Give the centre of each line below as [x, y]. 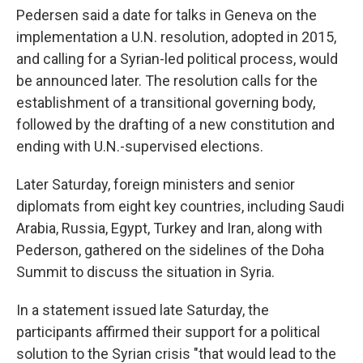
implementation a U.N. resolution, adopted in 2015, [176, 37]
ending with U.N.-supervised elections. [140, 146]
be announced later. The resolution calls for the [167, 81]
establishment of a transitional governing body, [166, 102]
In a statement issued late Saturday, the [143, 310]
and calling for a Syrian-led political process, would [177, 59]
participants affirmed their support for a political [168, 332]
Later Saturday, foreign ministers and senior [156, 184]
